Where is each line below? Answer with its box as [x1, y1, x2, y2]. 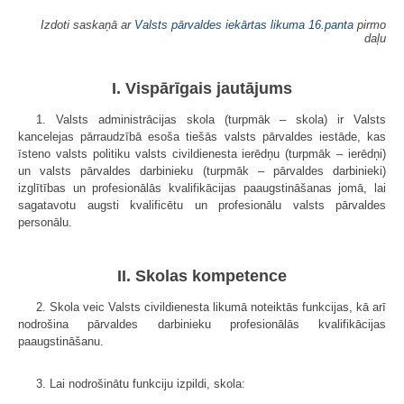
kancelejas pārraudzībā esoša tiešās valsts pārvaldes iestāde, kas [18, 129, 386, 143]
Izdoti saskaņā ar [41, 17, 134, 32]
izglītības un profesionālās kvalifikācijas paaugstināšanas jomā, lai [18, 180, 386, 195]
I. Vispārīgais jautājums [112, 78, 292, 97]
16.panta [308, 17, 353, 32]
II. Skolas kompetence [117, 267, 287, 286]
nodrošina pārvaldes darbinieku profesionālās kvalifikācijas [18, 317, 386, 332]
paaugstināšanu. [18, 335, 104, 349]
